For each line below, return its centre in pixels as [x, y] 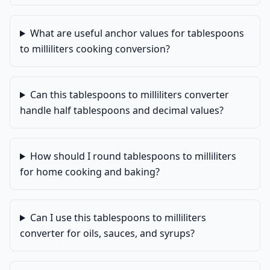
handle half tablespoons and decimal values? [122, 110]
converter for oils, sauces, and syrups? [107, 233]
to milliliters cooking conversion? [95, 49]
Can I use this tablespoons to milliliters [118, 218]
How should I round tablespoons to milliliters [133, 156]
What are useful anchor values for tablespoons [137, 33]
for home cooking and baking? [90, 172]
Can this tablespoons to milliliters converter [129, 95]
